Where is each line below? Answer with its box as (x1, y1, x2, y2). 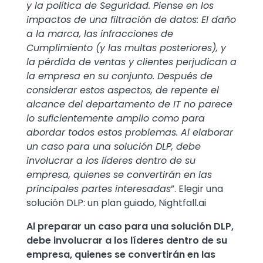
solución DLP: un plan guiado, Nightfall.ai (26, 196, 206, 210)
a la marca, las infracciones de (26, 27, 173, 41)
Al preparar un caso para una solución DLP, (26, 220, 234, 234)
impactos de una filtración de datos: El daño (26, 13, 236, 27)
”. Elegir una (171, 182, 223, 196)
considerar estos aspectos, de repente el (26, 83, 219, 97)
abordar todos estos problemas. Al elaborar (26, 126, 233, 140)
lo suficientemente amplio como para (26, 112, 205, 126)
